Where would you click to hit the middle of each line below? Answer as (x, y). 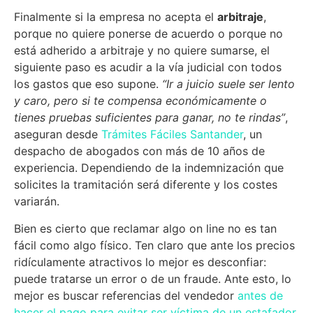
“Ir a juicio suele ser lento (227, 84)
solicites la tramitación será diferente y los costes (146, 185)
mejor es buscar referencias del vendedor (124, 295)
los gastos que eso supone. (86, 84)
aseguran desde (58, 134)
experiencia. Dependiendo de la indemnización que (149, 168)
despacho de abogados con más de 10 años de (139, 151)
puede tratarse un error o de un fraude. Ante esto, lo (153, 278)
